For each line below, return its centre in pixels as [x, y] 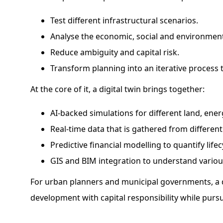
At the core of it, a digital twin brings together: [118, 89]
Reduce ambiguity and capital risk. [115, 52]
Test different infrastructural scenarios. [124, 20]
